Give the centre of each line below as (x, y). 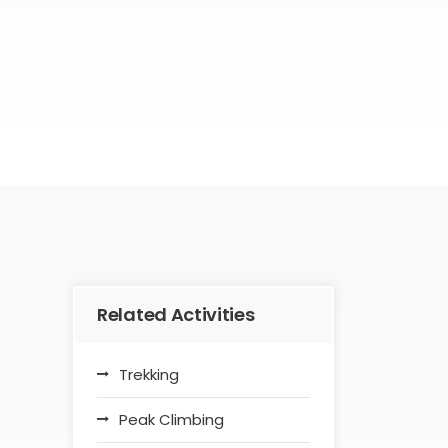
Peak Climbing (171, 420)
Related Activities (176, 315)
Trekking (149, 375)
